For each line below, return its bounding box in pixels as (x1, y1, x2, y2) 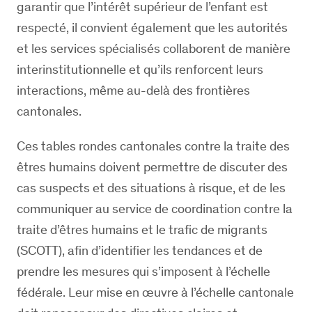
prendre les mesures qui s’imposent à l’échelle (17, 263, 270, 279)
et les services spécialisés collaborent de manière (17, 40, 290, 56)
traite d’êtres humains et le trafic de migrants (17, 221, 267, 237)
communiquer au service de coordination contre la (17, 201, 292, 217)
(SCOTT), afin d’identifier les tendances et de (17, 242, 263, 258)
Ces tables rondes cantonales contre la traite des (17, 138, 290, 154)
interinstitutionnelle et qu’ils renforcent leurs (17, 61, 263, 77)
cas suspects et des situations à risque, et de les (17, 180, 286, 196)
